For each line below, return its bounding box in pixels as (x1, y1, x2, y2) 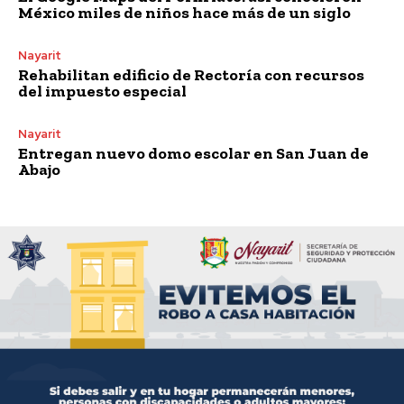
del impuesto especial (18, 80, 187, 101)
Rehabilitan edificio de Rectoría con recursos (18, 64, 364, 85)
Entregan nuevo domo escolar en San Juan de (18, 142, 369, 163)
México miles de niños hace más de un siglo (18, 2, 351, 23)
